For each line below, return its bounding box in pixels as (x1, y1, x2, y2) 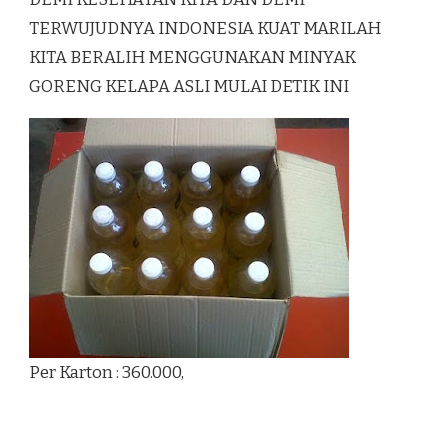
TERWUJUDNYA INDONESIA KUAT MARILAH (29, 18, 381, 40)
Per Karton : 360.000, (29, 362, 184, 384)
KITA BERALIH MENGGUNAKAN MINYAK (29, 47, 356, 69)
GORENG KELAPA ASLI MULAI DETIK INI (29, 76, 349, 98)
